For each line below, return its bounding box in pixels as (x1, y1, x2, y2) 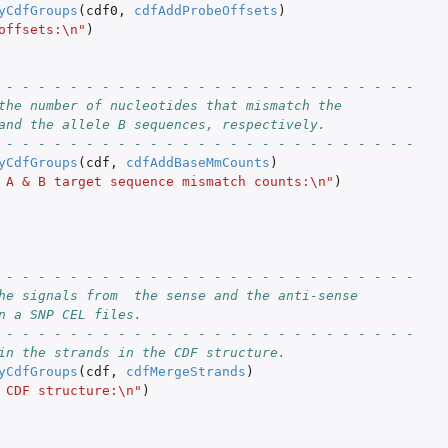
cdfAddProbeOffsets (133, 3, 278, 19)
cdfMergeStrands (125, 364, 246, 380)
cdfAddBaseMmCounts (125, 155, 270, 171)
